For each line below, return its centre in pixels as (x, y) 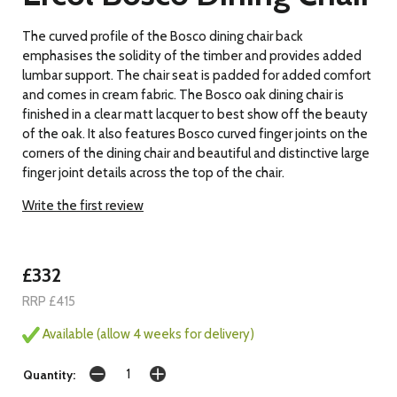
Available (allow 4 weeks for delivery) (147, 334)
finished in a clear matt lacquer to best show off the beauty (195, 114)
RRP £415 (49, 301)
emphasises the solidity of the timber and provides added (192, 55)
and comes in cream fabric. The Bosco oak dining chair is (183, 94)
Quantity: (49, 375)
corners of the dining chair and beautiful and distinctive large (196, 153)
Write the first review (83, 205)
